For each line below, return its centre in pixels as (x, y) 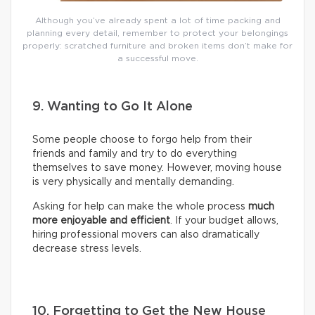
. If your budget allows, (224, 220)
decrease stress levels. (87, 249)
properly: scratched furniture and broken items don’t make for (157, 45)
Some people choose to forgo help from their (142, 140)
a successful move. (157, 58)
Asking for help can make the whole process (140, 206)
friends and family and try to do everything (135, 154)
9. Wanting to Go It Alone (112, 107)
